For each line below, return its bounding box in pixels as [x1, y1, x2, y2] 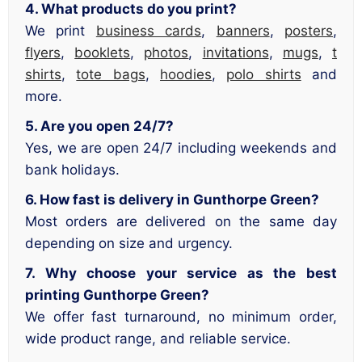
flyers [25, 44, 61, 61]
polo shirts [226, 65, 301, 82]
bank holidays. [25, 161, 120, 178]
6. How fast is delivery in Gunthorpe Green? [25, 191, 319, 208]
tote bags [76, 65, 145, 82]
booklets [74, 44, 131, 61]
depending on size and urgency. [25, 234, 233, 251]
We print [25, 22, 96, 39]
